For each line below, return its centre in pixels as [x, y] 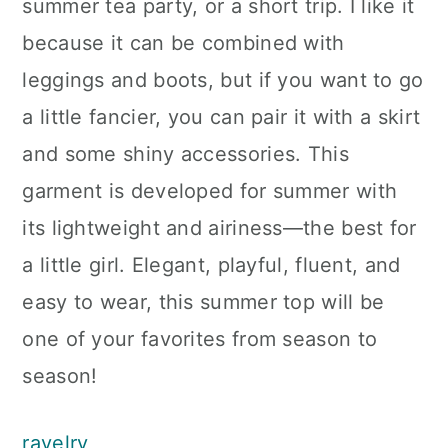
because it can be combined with [183, 43]
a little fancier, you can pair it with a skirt [221, 117]
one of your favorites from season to [200, 339]
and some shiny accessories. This [185, 154]
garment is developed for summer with [210, 191]
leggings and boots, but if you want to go [223, 80]
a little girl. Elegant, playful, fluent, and [211, 265]
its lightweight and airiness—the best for [219, 228]
